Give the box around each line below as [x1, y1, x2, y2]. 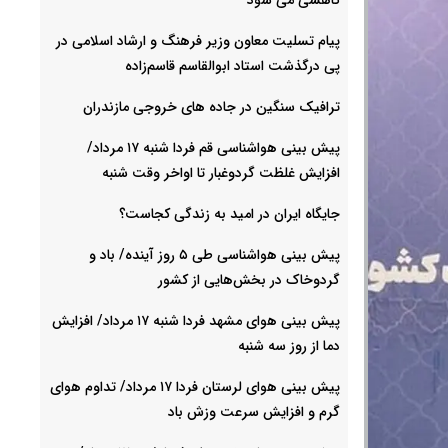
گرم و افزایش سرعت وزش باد [168, 400, 340, 423]
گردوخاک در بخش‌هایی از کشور [158, 268, 340, 291]
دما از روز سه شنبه [238, 334, 340, 357]
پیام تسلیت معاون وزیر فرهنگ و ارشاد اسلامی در [56, 29, 340, 52]
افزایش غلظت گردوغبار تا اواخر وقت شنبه [102, 161, 340, 184]
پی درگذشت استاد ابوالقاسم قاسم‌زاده [125, 54, 340, 77]
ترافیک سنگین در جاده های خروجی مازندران [83, 95, 340, 118]
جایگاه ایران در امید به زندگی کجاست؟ [119, 202, 340, 225]
